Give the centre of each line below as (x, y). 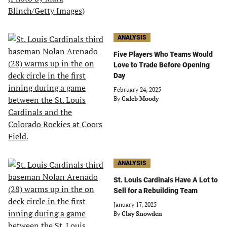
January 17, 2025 (135, 204)
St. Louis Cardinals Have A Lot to (166, 180)
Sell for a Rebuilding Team (156, 191)
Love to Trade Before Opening (162, 65)
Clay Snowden (142, 214)
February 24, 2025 (137, 89)
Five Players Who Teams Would (163, 54)
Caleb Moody (140, 99)
